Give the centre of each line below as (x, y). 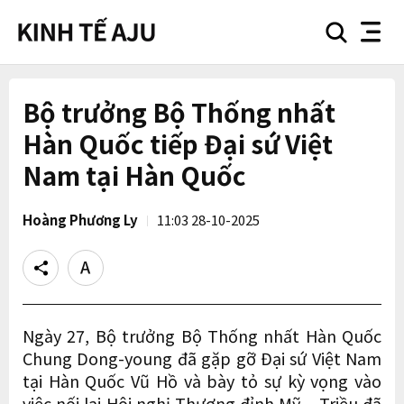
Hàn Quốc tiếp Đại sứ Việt (178, 143)
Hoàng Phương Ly (80, 220)
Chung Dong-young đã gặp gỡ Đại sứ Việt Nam (202, 358)
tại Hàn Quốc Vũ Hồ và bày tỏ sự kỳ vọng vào (202, 381)
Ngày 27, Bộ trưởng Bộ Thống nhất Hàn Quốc (202, 335)
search (353, 38)
